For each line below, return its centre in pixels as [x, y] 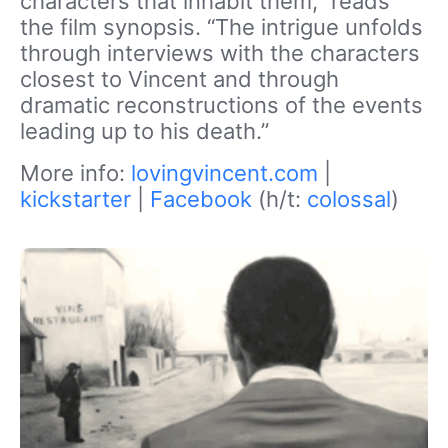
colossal [349, 199]
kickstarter [75, 199]
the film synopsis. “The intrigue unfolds [221, 27]
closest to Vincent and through [179, 79]
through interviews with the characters [220, 53]
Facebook [201, 199]
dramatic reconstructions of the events [221, 105]
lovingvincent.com [224, 173]
